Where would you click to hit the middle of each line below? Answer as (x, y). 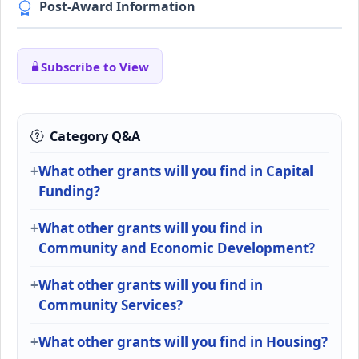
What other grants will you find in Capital (176, 171)
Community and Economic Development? (177, 248)
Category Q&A (95, 136)
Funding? (69, 191)
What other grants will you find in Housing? (183, 341)
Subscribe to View (95, 66)
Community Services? (111, 305)
